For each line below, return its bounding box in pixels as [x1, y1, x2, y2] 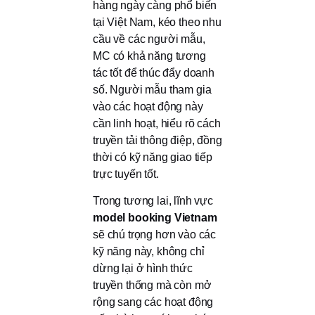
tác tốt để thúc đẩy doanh [93, 67, 214, 79]
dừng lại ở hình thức [93, 262, 193, 275]
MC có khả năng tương [93, 50, 206, 63]
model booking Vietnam [93, 212, 217, 224]
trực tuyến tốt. [93, 168, 159, 181]
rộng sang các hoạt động [93, 296, 214, 309]
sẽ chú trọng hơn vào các [93, 229, 217, 241]
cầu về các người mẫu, [93, 33, 205, 46]
